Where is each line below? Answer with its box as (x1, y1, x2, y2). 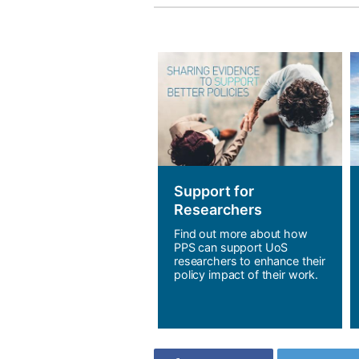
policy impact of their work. (174, 268, 318, 282)
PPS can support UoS (174, 240, 288, 255)
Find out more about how (174, 227, 308, 241)
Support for (174, 183, 254, 200)
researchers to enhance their (174, 254, 325, 268)
